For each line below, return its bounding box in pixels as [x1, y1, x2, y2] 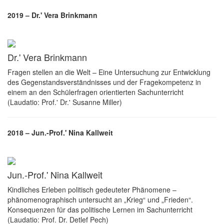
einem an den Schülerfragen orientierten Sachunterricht [7, 86, 183, 97]
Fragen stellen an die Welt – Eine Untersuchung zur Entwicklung [7, 66, 210, 77]
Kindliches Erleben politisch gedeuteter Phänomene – [7, 184, 176, 195]
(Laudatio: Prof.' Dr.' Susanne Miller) [7, 96, 122, 107]
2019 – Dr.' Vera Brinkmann [7, 9, 97, 20]
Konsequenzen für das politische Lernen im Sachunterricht [7, 204, 192, 215]
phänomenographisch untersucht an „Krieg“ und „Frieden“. [7, 194, 193, 205]
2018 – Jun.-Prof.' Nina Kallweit [7, 127, 113, 137]
